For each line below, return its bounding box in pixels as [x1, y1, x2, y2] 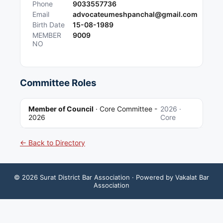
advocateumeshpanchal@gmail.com [73, 10, 198, 19]
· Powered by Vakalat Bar [130, 173, 209, 181]
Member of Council [28, 104, 94, 113]
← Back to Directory [20, 138, 85, 147]
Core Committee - [100, 104, 157, 113]
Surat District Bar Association [40, 173, 130, 181]
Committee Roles [20, 77, 97, 89]
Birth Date [32, 20, 65, 29]
